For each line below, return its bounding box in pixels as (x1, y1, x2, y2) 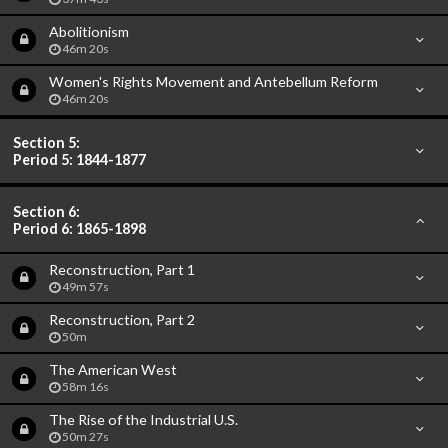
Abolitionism (48, 22, 129, 40)
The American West (48, 361, 177, 379)
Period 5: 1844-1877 (13, 150, 147, 168)
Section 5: (13, 133, 81, 151)
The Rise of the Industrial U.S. (48, 411, 238, 429)
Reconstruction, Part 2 (48, 310, 195, 328)
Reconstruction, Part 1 (48, 260, 195, 278)
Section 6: (13, 202, 81, 220)
